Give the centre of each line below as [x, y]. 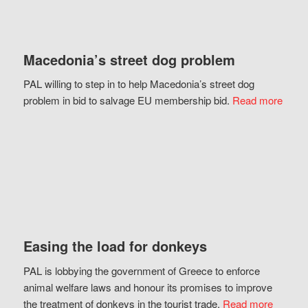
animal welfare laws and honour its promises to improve [147, 287]
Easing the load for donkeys [115, 246]
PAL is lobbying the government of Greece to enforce [141, 270]
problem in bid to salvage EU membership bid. [128, 100]
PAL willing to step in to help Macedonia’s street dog [139, 84]
